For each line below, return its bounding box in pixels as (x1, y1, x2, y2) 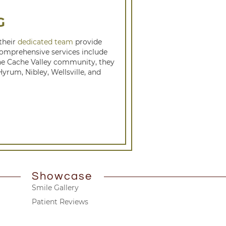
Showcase (32, 170, 93, 182)
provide (73, 37, 102, 46)
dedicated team (17, 37, 73, 46)
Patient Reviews (32, 197, 88, 206)
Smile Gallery (32, 183, 79, 192)
